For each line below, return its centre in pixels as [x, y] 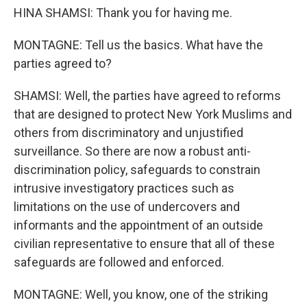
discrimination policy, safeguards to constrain [137, 170]
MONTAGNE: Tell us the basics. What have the [138, 45]
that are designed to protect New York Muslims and [153, 114]
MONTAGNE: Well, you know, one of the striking [141, 294]
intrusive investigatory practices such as [124, 188]
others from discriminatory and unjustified [128, 133]
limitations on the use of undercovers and [127, 207]
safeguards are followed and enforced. [119, 262]
